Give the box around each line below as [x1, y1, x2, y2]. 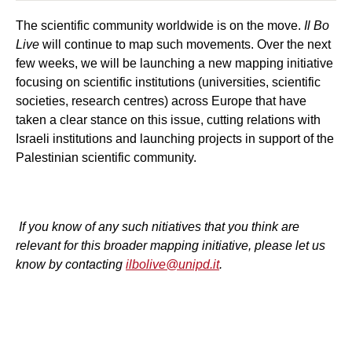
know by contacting [16, 258, 126, 272]
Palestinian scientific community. [16, 151, 196, 165]
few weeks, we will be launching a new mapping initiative [16, 57, 333, 71]
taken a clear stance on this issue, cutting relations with [16, 113, 321, 127]
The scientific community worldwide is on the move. [16, 19, 304, 33]
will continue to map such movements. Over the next [39, 38, 331, 52]
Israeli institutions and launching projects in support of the [16, 132, 334, 146]
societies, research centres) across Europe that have [16, 94, 306, 108]
